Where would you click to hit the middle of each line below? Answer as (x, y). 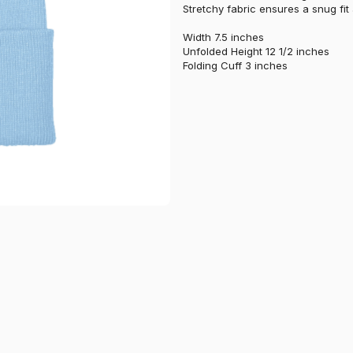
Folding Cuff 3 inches (235, 65)
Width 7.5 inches (223, 37)
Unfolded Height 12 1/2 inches (256, 51)
